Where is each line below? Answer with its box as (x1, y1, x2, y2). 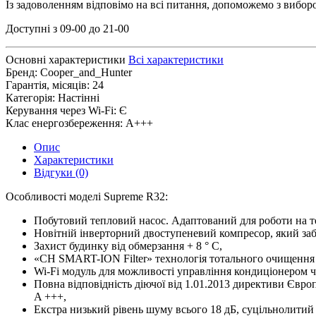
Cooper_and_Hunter (40, 66, 132, 78)
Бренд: (6, 66, 37, 78)
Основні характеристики (6, 53, 126, 66)
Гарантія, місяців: (6, 78, 90, 91)
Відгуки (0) (34, 166, 88, 178)
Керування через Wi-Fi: (6, 104, 116, 116)
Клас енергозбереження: (6, 116, 123, 129)
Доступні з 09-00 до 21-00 (6, 22, 129, 35)
